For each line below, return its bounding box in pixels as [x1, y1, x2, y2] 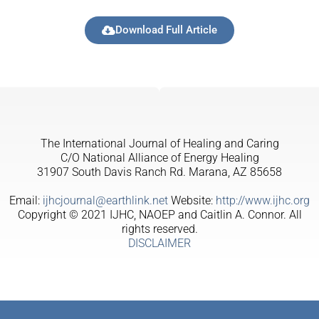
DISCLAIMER [128, 236, 191, 251]
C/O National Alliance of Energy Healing [60, 151, 259, 165]
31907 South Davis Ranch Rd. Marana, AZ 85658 [37, 165, 282, 179]
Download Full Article [115, 23, 217, 37]
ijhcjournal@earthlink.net [43, 194, 168, 208]
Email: [9, 194, 43, 208]
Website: [168, 194, 216, 208]
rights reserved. [121, 222, 198, 236]
